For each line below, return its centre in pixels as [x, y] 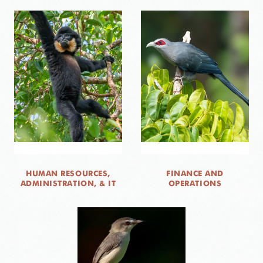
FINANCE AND [195, 173]
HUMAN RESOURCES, [68, 173]
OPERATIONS [195, 183]
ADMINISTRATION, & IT [68, 183]
